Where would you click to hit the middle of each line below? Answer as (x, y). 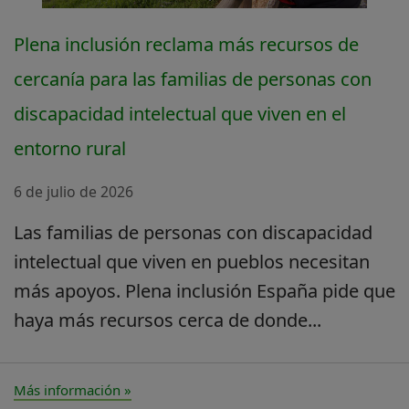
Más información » (73, 389)
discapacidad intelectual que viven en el (180, 113)
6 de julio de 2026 (73, 191)
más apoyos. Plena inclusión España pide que (204, 290)
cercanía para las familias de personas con (193, 79)
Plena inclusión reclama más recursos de (186, 44)
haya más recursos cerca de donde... (168, 320)
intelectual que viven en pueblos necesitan (192, 261)
